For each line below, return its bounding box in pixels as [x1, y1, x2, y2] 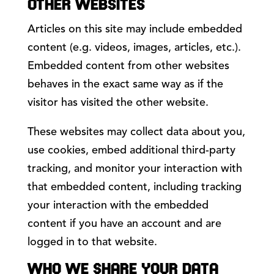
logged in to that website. [27, 237, 157, 248]
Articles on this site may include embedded [27, 24, 242, 35]
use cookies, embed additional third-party [27, 145, 235, 157]
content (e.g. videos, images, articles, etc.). [27, 42, 241, 54]
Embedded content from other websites [27, 61, 229, 72]
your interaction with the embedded [27, 200, 209, 212]
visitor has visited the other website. [27, 97, 209, 109]
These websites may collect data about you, [27, 127, 245, 138]
